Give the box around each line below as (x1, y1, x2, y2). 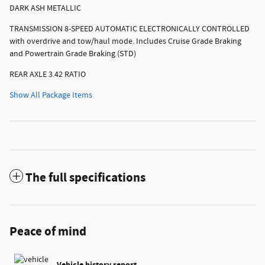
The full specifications (25, 169, 146, 186)
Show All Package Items (9, 89, 92, 101)
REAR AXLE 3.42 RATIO (9, 69, 86, 80)
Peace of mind (9, 223, 86, 240)
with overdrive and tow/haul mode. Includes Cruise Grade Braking (9, 35, 241, 47)
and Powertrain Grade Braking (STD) (9, 48, 136, 59)
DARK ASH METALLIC (9, 2, 81, 14)
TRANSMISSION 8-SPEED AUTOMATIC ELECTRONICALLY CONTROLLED (9, 23, 250, 34)
